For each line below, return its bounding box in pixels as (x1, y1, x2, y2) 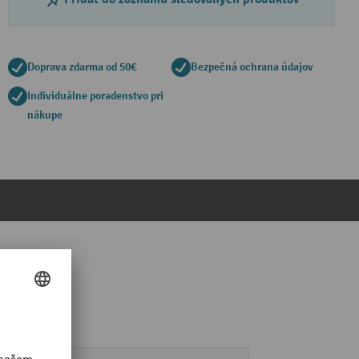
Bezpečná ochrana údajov (191, 60, 313, 74)
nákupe (27, 108, 63, 122)
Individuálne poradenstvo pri (27, 89, 163, 103)
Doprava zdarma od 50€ (27, 60, 137, 74)
